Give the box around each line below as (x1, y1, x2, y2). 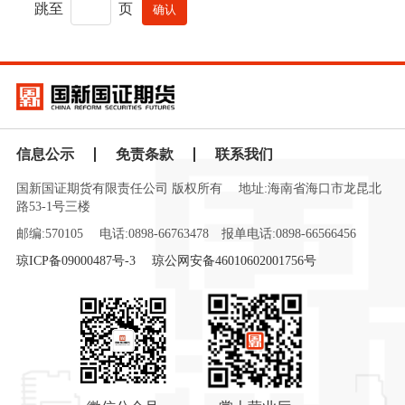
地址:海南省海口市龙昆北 (238, 182, 381, 195)
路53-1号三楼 (15, 200, 90, 213)
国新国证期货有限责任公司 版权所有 (15, 182, 222, 195)
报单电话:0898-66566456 (221, 227, 356, 240)
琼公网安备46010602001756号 (151, 254, 316, 268)
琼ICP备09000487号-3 (15, 254, 136, 268)
